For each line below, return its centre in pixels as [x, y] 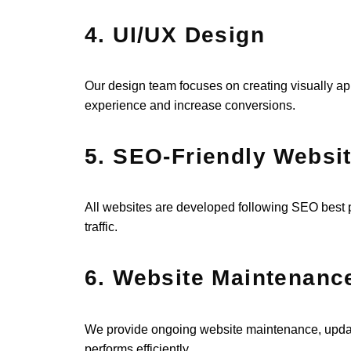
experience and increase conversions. [190, 106]
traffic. [101, 227]
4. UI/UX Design [175, 34]
